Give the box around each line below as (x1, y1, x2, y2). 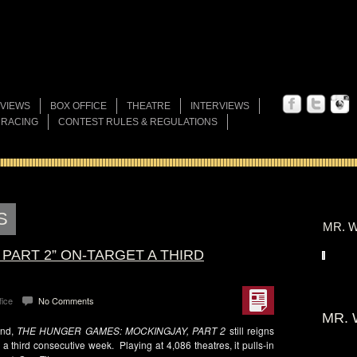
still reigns (226, 324, 275, 337)
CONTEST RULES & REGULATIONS (58, 116, 218, 127)
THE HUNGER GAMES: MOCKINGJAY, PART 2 (17, 324, 226, 337)
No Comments (38, 294, 94, 307)
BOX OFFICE (50, 100, 107, 112)
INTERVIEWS (190, 100, 249, 112)
